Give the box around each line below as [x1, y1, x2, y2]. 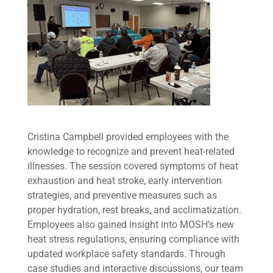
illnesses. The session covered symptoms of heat [27, 160, 238, 172]
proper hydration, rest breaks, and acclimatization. [27, 204, 241, 216]
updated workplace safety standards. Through [27, 248, 225, 260]
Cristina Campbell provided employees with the [27, 131, 229, 143]
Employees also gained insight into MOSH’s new [27, 219, 234, 230]
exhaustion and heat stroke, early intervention [27, 175, 222, 186]
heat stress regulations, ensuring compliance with [27, 233, 239, 245]
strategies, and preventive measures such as [27, 190, 217, 201]
